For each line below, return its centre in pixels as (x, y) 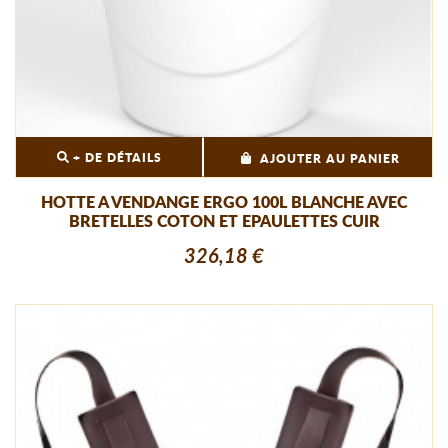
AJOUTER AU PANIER (330, 158)
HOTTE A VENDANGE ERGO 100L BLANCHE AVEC (224, 202)
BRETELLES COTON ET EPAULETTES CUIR (224, 221)
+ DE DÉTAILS (116, 157)
